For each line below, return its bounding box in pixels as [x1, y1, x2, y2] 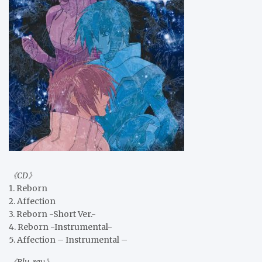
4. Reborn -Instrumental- [9, 221, 112, 232]
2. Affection [9, 195, 56, 206]
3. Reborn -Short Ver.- [9, 208, 96, 219]
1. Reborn [9, 182, 47, 194]
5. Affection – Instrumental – [9, 234, 127, 245]
